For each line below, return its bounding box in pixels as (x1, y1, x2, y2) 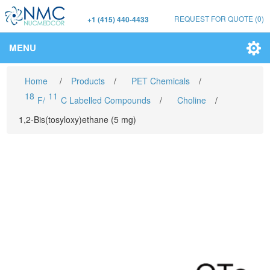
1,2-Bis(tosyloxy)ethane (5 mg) (19, 113, 137, 125)
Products (71, 75, 105, 87)
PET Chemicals (131, 75, 190, 87)
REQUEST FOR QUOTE (174, 13, 253, 24)
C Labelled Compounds (61, 94, 151, 106)
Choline (177, 94, 207, 106)
